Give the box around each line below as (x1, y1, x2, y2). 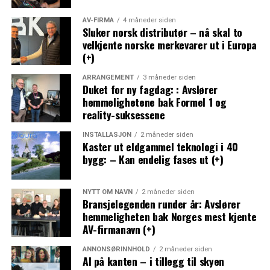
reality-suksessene (82, 106, 165, 122)
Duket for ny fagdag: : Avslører (82, 81, 218, 97)
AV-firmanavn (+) (82, 221, 155, 237)
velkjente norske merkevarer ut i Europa (82, 36, 257, 52)
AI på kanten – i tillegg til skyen (82, 253, 224, 269)
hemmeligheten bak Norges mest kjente (82, 208, 257, 224)
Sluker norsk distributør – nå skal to (82, 24, 242, 40)
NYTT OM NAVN (82, 187, 133, 196)
